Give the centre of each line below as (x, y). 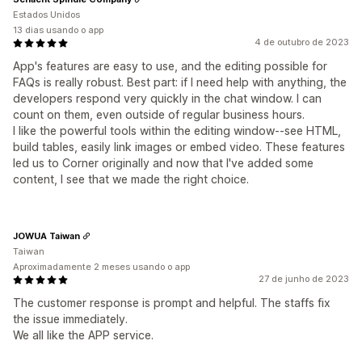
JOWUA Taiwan (46, 236)
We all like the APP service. (83, 335)
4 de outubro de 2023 (302, 42)
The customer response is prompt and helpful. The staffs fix (172, 303)
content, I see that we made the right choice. (131, 179)
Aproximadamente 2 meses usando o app (101, 267)
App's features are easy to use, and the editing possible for (170, 66)
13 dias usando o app (58, 30)
